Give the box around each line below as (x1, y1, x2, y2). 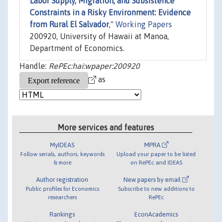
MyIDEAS (50, 141, 75, 149)
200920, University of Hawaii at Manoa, (30, 32, 169, 41)
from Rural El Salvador (30, 20, 109, 29)
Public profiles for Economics (25, 185, 99, 192)
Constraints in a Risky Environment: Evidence (30, 8, 191, 17)
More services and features (57, 122, 155, 132)
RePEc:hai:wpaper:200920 (49, 61, 140, 71)
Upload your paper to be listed (116, 150, 196, 157)
